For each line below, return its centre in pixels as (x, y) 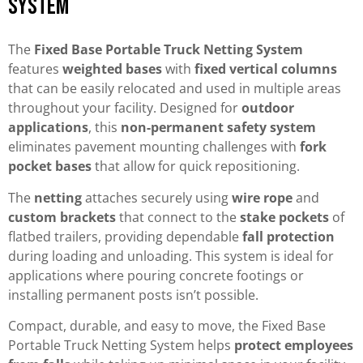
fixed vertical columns (266, 69)
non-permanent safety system (218, 128)
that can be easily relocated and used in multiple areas (175, 89)
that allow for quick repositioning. (196, 167)
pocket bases (50, 167)
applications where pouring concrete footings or (156, 275)
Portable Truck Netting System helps (121, 346)
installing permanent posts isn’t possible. (133, 295)
